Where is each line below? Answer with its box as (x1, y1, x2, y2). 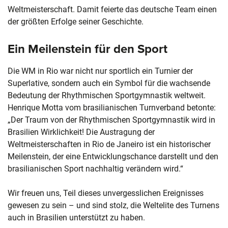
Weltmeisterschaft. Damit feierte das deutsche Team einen (8, 5, 217, 15)
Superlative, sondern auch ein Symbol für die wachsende (8, 78, 210, 89)
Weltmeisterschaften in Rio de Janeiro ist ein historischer (8, 139, 211, 150)
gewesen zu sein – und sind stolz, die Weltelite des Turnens (8, 201, 219, 211)
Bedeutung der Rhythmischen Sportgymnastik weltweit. (8, 91, 206, 101)
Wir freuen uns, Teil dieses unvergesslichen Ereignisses (8, 188, 204, 198)
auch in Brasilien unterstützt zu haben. (8, 213, 145, 223)
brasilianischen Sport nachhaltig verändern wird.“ (8, 164, 183, 174)
